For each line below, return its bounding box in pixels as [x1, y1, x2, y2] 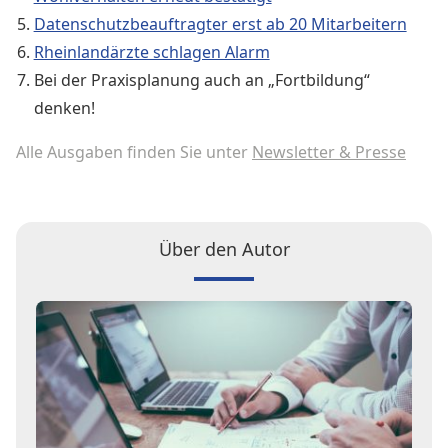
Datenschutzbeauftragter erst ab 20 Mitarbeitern [33, 13, 407, 35]
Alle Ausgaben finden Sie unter [16, 141, 252, 163]
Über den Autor [158, 237, 290, 261]
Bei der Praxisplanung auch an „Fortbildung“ [33, 69, 370, 91]
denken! [33, 97, 95, 119]
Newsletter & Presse [252, 141, 406, 163]
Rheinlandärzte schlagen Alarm [33, 41, 270, 63]
